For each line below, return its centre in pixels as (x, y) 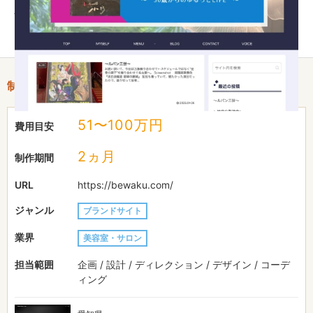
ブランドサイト (112, 210)
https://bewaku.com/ (125, 184)
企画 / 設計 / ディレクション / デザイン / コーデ (184, 264)
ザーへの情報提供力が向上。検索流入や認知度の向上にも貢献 (151, 14)
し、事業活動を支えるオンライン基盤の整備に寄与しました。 (151, 29)
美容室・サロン (112, 238)
